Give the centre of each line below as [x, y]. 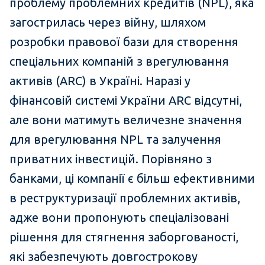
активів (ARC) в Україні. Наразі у [100, 81]
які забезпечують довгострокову [104, 257]
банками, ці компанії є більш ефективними [132, 179]
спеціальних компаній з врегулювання [119, 62]
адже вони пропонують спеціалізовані [119, 218]
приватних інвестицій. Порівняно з [111, 159]
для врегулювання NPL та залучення [115, 140]
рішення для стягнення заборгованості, [124, 237]
